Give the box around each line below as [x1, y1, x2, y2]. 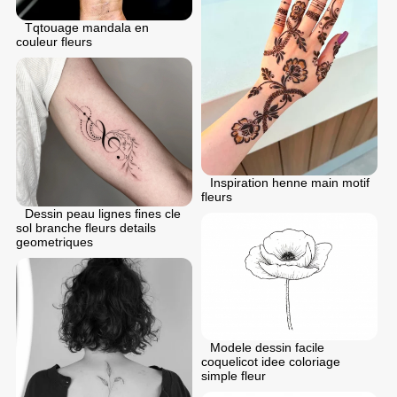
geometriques [16, 234, 93, 249]
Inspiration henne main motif [210, 175, 370, 191]
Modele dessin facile [210, 339, 324, 354]
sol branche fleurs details [16, 220, 156, 235]
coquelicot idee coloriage [201, 354, 340, 369]
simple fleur [201, 368, 266, 383]
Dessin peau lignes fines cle [25, 206, 181, 221]
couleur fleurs [16, 34, 92, 49]
